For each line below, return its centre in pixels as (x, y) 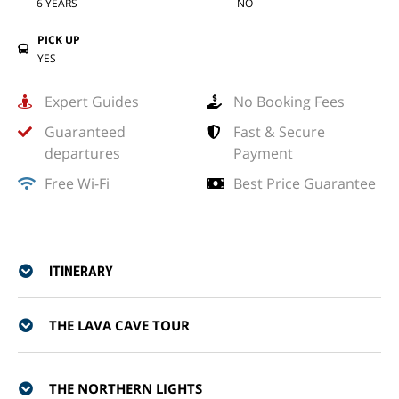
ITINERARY (81, 271)
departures (82, 153)
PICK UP (59, 40)
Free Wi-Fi (77, 183)
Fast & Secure (279, 132)
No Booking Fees (289, 102)
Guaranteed (85, 132)
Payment (263, 153)
